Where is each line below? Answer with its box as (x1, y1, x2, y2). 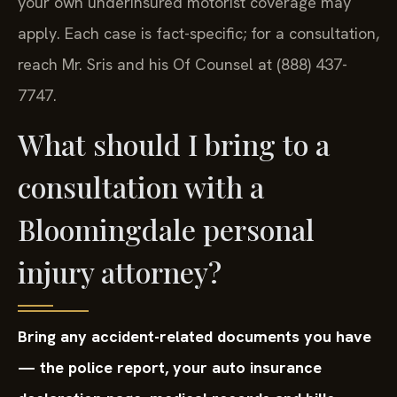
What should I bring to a (18, 125, 330, 164)
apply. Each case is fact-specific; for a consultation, (18, 22, 379, 43)
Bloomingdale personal (18, 210, 315, 249)
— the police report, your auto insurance (18, 357, 322, 378)
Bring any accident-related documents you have (18, 326, 371, 347)
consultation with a (18, 167, 264, 206)
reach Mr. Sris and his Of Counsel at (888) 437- (18, 53, 347, 74)
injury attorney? (18, 253, 222, 292)
